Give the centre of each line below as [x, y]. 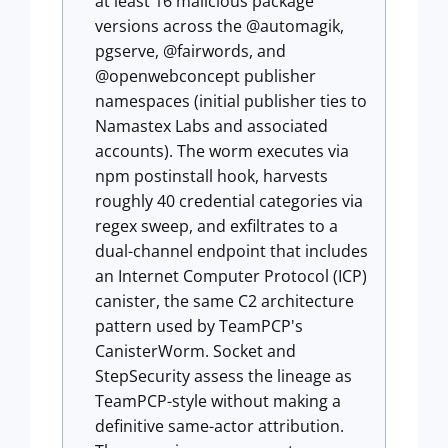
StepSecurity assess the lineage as [223, 376]
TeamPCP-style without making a [218, 401]
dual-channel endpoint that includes [231, 251]
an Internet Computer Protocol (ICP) [231, 276]
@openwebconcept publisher [205, 76]
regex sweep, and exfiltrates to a [216, 226]
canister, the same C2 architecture [224, 301]
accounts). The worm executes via [222, 151]
